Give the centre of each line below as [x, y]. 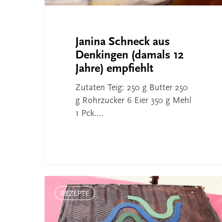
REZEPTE [75, 194]
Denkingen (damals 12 [129, 56]
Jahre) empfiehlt [114, 69]
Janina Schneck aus [122, 42]
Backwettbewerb [74, 208]
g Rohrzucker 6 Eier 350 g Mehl [133, 101]
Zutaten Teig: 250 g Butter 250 [131, 88]
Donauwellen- [70, 195]
